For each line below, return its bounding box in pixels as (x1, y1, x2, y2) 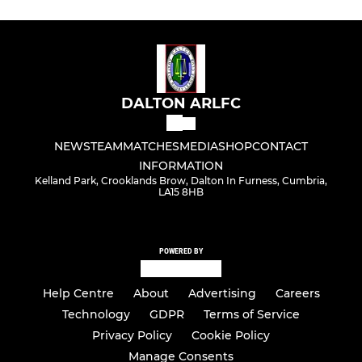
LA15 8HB (158, 186, 204, 199)
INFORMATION (139, 158, 223, 174)
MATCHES (123, 139, 179, 154)
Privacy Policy (92, 328, 172, 343)
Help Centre (42, 286, 114, 301)
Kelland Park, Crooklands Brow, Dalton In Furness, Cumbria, (35, 175, 327, 187)
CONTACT (252, 139, 308, 154)
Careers (275, 286, 320, 301)
